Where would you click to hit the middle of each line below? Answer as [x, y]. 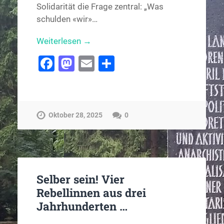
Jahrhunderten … [82, 206]
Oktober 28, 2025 [75, 115]
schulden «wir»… [67, 19]
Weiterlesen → [64, 41]
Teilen [135, 64]
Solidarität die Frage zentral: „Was [100, 7]
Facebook [89, 64]
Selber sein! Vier [80, 179]
